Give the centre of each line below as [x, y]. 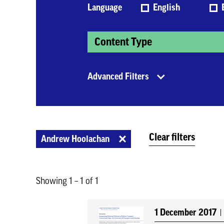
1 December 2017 [186, 212]
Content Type [123, 42]
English [168, 7]
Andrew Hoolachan [75, 139]
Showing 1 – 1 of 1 [67, 181]
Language [105, 7]
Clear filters [172, 137]
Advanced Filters [118, 76]
